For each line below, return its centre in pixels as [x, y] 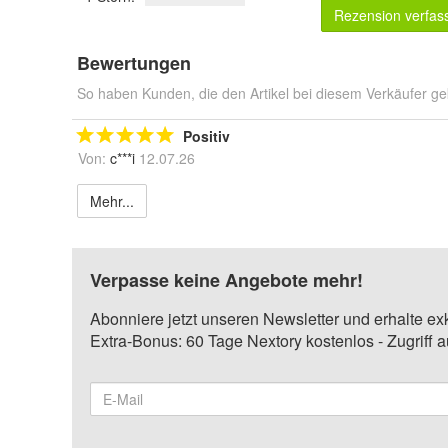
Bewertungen [134, 63]
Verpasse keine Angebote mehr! [226, 280]
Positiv [206, 136]
